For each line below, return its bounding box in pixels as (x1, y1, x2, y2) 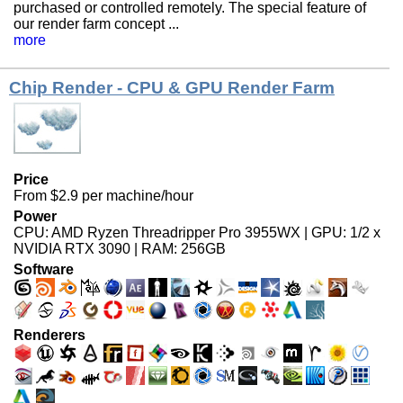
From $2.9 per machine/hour (13, 188, 193, 204)
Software (13, 262, 74, 278)
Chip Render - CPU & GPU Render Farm (9, 78, 335, 98)
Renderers (13, 327, 85, 344)
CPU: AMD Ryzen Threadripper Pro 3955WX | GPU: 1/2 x (13, 225, 381, 241)
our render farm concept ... (13, 16, 179, 32)
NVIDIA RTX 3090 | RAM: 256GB (13, 241, 226, 257)
